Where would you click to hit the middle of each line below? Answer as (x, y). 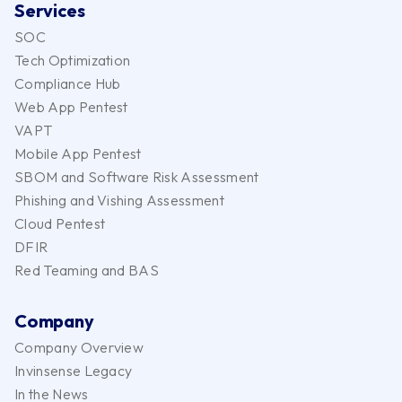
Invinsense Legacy (74, 370)
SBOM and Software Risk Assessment (137, 176)
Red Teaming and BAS (87, 270)
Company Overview (79, 347)
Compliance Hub (68, 83)
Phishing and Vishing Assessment (119, 200)
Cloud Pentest (60, 223)
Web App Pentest (71, 106)
